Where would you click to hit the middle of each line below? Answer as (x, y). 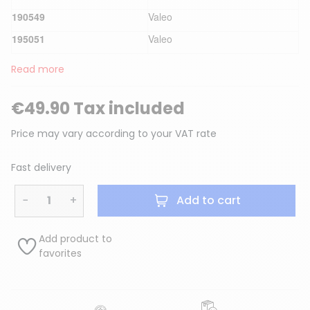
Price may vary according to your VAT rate (114, 133)
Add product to (75, 238)
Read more (38, 69)
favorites (60, 253)
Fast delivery (41, 167)
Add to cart (208, 201)
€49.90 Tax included (98, 108)
